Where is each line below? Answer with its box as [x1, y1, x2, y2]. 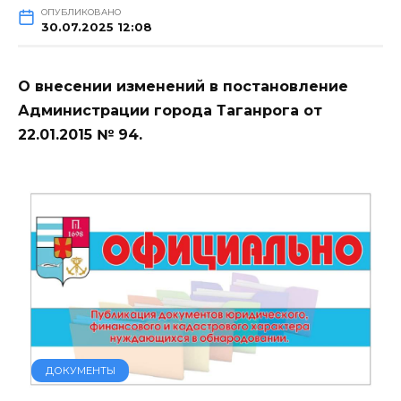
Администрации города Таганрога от [18, 101, 322, 119]
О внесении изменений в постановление [18, 77, 348, 95]
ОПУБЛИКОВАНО [40, 6, 121, 17]
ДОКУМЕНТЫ [45, 363, 115, 377]
